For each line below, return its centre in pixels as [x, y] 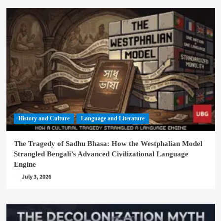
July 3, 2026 [36, 177]
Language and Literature [112, 119]
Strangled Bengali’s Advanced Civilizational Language [101, 154]
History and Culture [44, 119]
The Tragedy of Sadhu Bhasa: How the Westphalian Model [108, 144]
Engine [25, 165]
